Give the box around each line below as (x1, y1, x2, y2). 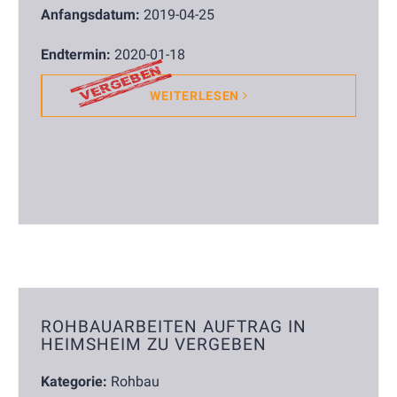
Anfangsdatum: (41, 5, 140, 23)
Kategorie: (41, 373, 107, 391)
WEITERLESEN (150, 88, 243, 103)
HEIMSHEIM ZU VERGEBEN (41, 334, 267, 354)
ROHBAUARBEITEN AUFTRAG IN (41, 316, 307, 337)
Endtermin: (41, 45, 111, 63)
